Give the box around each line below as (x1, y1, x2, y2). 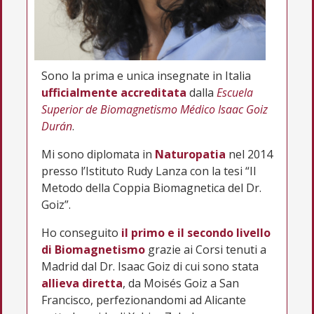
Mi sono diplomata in (41, 146, 155, 162)
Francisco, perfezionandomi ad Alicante (41, 292, 246, 308)
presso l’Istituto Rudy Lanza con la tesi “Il (41, 163, 256, 179)
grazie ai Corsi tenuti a (145, 241, 266, 257)
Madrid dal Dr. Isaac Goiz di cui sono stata (41, 258, 259, 274)
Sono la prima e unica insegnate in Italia (41, 67, 251, 83)
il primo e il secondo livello (121, 224, 271, 240)
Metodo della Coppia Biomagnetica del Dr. (41, 179, 261, 196)
